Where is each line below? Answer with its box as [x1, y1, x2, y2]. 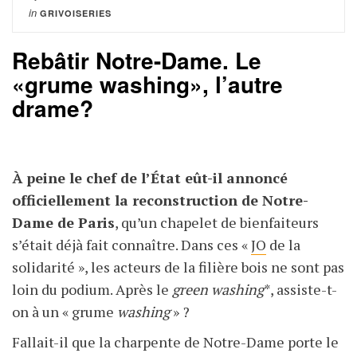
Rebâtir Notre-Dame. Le [12, 44, 261, 77]
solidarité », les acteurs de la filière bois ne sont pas [12, 257, 344, 277]
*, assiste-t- [264, 280, 337, 300]
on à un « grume [12, 302, 117, 322]
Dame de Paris [12, 213, 115, 233]
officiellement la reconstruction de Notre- [12, 190, 308, 210]
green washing [172, 280, 264, 300]
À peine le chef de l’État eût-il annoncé [12, 168, 288, 188]
